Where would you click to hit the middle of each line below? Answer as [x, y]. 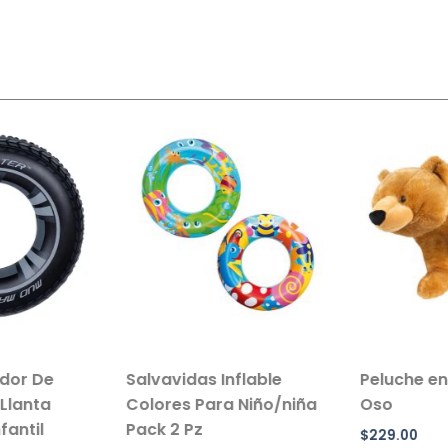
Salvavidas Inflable [200, 379]
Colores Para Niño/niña [217, 404]
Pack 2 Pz [160, 429]
